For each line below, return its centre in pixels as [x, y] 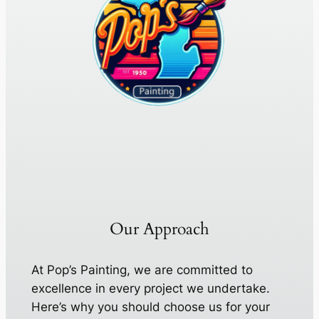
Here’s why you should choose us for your [150, 307]
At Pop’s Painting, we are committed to [142, 270]
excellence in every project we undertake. [150, 289]
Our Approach [159, 229]
